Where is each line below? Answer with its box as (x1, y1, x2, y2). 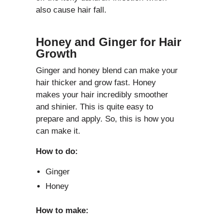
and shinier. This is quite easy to (36, 102, 153, 112)
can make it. (36, 126, 80, 136)
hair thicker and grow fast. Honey (36, 78, 156, 88)
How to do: (36, 147, 78, 156)
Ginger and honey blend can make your (36, 66, 178, 76)
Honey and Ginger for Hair (36, 35, 181, 49)
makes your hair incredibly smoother (36, 90, 168, 100)
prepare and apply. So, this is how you (36, 114, 174, 124)
